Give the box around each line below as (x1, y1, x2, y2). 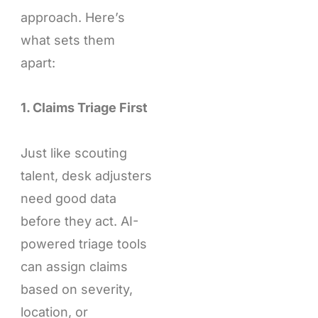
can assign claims (20, 258, 128, 274)
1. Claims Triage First (20, 100, 148, 116)
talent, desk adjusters (20, 168, 152, 183)
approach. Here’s (20, 9, 125, 25)
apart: (20, 55, 55, 70)
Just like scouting (20, 145, 127, 160)
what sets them (20, 32, 115, 48)
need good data (20, 190, 116, 206)
